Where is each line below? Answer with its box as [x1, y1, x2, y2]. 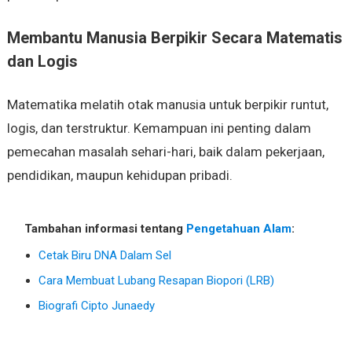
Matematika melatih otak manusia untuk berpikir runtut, [6, 97, 328, 113]
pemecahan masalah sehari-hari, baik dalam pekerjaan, [6, 144, 324, 160]
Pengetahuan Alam [185, 222, 291, 236]
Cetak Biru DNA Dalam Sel [38, 248, 171, 263]
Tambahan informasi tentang [24, 222, 186, 236]
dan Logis [6, 52, 78, 71]
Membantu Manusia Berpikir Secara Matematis [6, 28, 343, 48]
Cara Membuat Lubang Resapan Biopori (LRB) [38, 273, 274, 288]
